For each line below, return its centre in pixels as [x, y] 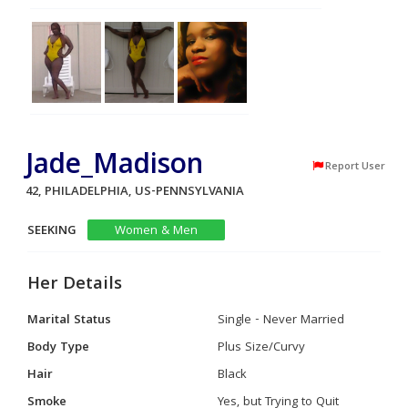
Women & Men [156, 231]
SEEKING [52, 231]
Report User [355, 167]
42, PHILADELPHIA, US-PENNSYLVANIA [138, 192]
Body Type [58, 347]
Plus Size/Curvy [261, 347]
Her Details [75, 285]
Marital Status [69, 320]
